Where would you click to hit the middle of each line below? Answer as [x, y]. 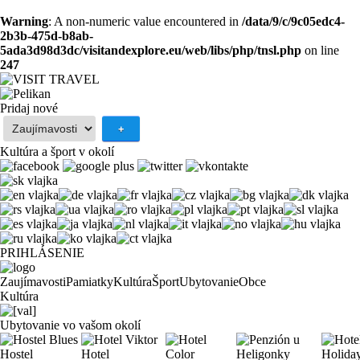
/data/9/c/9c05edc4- [293, 21]
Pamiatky [90, 282]
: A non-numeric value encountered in [145, 21]
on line [320, 50]
